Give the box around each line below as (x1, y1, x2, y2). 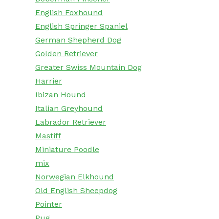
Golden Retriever (35, 49, 98, 59)
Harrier (35, 76, 62, 86)
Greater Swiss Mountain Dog (35, 63, 142, 72)
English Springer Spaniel (35, 22, 128, 31)
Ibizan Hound (35, 90, 86, 100)
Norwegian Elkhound (35, 172, 114, 182)
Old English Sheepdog (35, 186, 117, 196)
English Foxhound (35, 8, 103, 18)
